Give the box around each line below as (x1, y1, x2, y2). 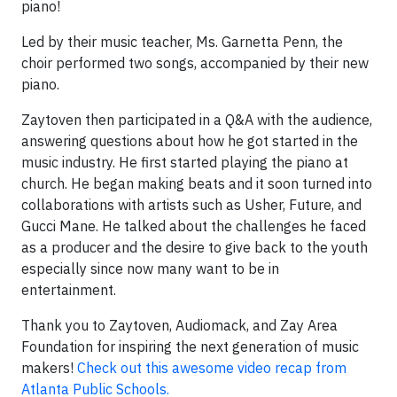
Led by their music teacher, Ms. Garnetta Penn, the (21, 32, 343, 51)
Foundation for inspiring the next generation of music (21, 337, 359, 355)
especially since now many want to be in (21, 259, 279, 277)
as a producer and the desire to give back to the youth (21, 237, 368, 256)
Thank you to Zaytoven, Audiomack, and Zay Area (21, 315, 338, 334)
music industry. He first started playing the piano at (21, 152, 348, 171)
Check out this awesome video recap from (77, 358, 346, 377)
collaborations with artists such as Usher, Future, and (21, 195, 362, 214)
